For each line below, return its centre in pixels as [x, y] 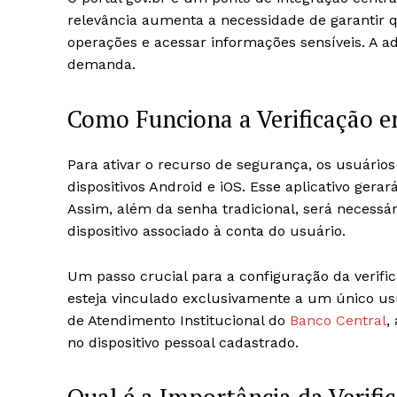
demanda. [101, 64]
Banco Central [338, 320]
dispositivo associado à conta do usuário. [206, 231]
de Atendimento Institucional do [179, 320]
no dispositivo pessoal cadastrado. [183, 343]
